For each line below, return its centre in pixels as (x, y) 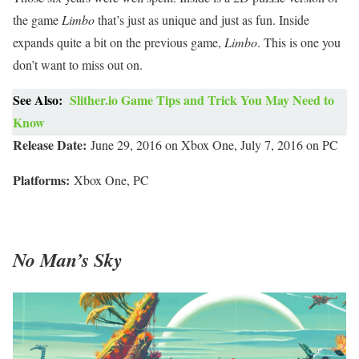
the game (37, 20)
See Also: (38, 100)
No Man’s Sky (68, 260)
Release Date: (50, 145)
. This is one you (299, 42)
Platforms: (41, 180)
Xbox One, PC (109, 180)
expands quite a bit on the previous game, (119, 42)
